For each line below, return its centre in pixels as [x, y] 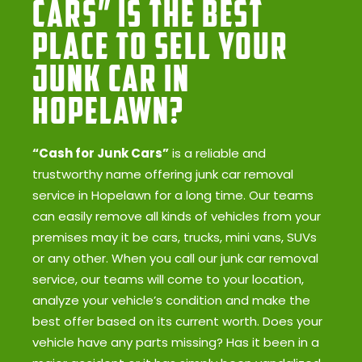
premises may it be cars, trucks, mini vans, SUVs [175, 237]
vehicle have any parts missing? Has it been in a [176, 342]
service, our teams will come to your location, [168, 279]
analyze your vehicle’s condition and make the [171, 300]
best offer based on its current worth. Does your [177, 321]
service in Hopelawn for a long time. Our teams [173, 195]
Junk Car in [111, 78]
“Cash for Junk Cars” [101, 153]
